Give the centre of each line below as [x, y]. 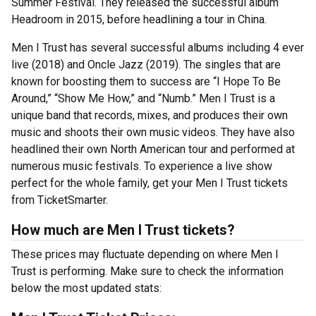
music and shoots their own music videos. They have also [153, 133]
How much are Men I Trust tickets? [123, 230]
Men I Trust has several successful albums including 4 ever [158, 48]
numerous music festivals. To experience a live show [142, 166]
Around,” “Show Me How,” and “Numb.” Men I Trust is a [143, 99]
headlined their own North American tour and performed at [153, 150]
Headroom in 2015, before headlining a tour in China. [139, 20]
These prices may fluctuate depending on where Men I [145, 255]
